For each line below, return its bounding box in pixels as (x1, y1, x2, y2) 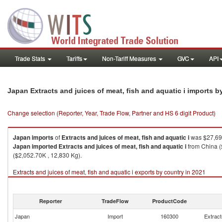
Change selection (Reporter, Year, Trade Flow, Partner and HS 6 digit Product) (7, 109, 216, 117)
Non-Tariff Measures (102, 54, 158, 62)
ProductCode (152, 197, 187, 205)
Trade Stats (15, 54, 47, 62)
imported (32, 142, 57, 151)
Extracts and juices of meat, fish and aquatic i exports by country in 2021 (13, 167, 206, 176)
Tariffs (66, 54, 82, 62)
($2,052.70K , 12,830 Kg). (13, 151, 82, 159)
